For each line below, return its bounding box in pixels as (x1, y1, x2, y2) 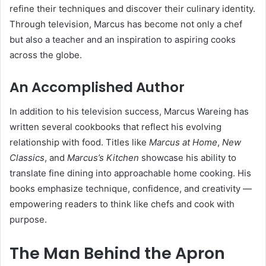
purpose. (9, 213, 47, 225)
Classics (9, 151, 45, 163)
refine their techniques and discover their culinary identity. (9, 3, 255, 15)
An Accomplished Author (9, 78, 185, 97)
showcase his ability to (139, 151, 236, 163)
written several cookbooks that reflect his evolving (9, 121, 221, 132)
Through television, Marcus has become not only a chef (9, 18, 242, 30)
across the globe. (9, 49, 82, 61)
